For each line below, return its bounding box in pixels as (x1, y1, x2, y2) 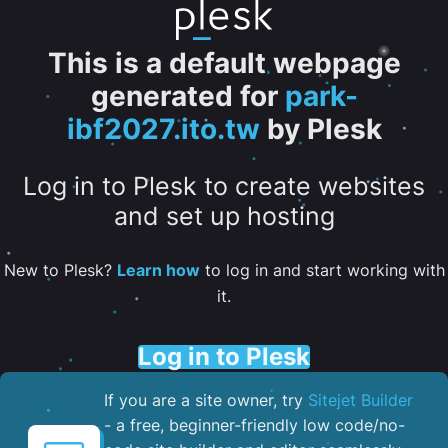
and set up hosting (113, 201, 335, 232)
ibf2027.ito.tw (66, 112, 260, 146)
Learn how (116, 259, 200, 280)
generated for (90, 79, 278, 113)
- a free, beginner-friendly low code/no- (104, 414, 405, 435)
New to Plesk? (3, 259, 117, 280)
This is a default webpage (47, 46, 401, 80)
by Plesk (259, 112, 382, 146)
